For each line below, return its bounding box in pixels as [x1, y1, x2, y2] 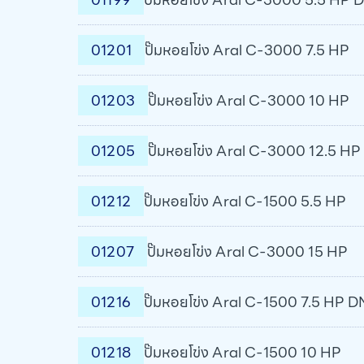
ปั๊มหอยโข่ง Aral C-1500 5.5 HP [143, 189, 346, 213]
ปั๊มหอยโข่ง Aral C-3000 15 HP [146, 240, 348, 263]
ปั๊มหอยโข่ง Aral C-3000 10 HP [147, 89, 349, 112]
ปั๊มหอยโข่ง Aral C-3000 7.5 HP [144, 38, 349, 62]
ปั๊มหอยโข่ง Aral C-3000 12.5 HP [147, 139, 361, 162]
